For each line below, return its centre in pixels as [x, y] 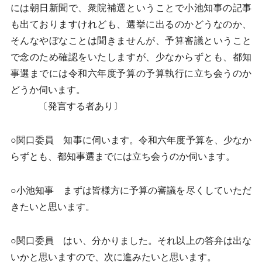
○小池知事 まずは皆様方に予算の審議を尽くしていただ [131, 190]
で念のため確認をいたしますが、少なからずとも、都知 [131, 57]
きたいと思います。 [52, 207]
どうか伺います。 [48, 90]
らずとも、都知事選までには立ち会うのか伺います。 [123, 156]
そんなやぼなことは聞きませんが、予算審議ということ [131, 41]
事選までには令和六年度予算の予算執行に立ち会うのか [131, 73]
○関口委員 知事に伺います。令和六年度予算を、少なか [131, 140]
